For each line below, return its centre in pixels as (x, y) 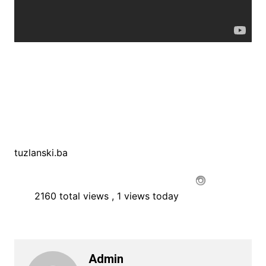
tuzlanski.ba (41, 152)
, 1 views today (145, 196)
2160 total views (71, 196)
